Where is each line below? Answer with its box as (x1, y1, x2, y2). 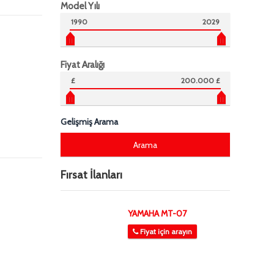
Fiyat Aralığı (60, 59, 105, 70)
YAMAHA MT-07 (127, 208, 187, 219)
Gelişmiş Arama (60, 116, 118, 127)
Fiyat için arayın (139, 227, 192, 236)
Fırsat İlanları (60, 168, 122, 182)
